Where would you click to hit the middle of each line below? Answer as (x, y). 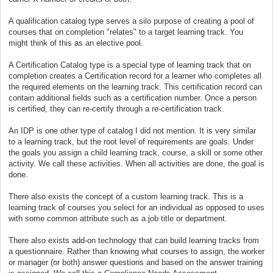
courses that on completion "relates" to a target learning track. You (126, 32)
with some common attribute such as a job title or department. (118, 218)
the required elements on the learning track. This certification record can (135, 87)
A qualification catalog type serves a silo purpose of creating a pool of (131, 21)
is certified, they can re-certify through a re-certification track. (116, 108)
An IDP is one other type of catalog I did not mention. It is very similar (132, 130)
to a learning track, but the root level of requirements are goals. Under (131, 141)
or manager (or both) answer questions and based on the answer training (136, 262)
